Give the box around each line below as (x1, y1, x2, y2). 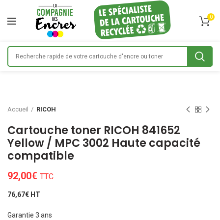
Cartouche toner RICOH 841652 (7, 123, 180, 138)
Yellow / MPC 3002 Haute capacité (7, 136, 200, 151)
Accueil (7, 106, 28, 113)
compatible (7, 148, 74, 164)
